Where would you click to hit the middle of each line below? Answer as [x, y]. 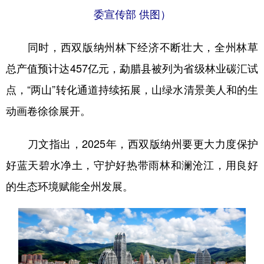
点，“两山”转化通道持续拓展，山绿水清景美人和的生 [132, 89]
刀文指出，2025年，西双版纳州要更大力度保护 [132, 143]
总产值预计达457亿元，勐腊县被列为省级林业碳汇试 [132, 68]
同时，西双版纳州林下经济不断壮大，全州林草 [132, 47]
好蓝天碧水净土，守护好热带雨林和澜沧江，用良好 [132, 165]
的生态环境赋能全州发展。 [70, 186]
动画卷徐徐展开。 [48, 110]
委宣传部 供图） [132, 14]
